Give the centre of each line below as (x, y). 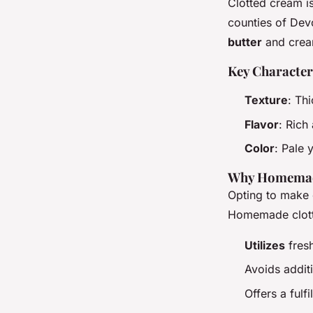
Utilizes (265, 245)
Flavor (262, 124)
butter (245, 42)
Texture (266, 100)
